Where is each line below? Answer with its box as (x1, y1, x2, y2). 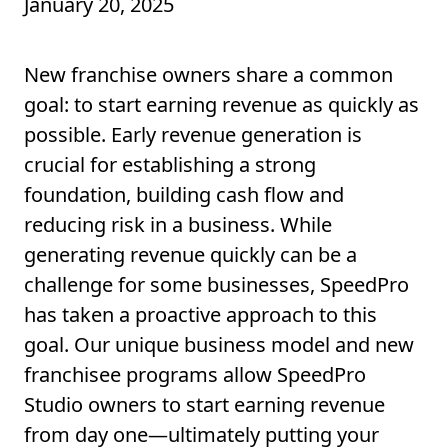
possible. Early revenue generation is (24, 121, 362, 149)
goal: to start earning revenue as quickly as (24, 91, 419, 119)
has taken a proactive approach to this (24, 301, 377, 329)
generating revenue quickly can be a (24, 241, 357, 269)
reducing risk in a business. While (24, 211, 332, 239)
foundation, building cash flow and (24, 181, 344, 209)
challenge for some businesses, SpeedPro (24, 271, 409, 299)
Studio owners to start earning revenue (24, 391, 385, 419)
